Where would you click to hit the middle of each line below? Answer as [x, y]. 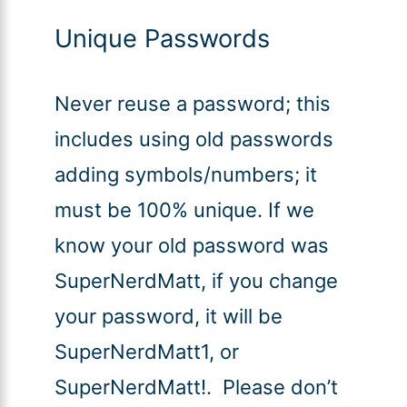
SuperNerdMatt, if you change [196, 281]
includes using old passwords [194, 139]
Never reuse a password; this [192, 104]
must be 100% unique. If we [184, 210]
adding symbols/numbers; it [185, 175]
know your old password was [191, 246]
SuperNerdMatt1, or [146, 352]
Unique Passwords [162, 39]
